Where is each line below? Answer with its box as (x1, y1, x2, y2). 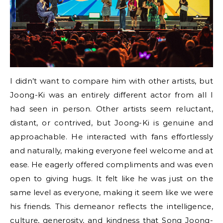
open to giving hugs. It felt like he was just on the (10, 174, 213, 184)
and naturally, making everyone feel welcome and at (10, 146, 213, 156)
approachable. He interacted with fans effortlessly (10, 132, 213, 142)
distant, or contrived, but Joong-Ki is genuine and (10, 118, 213, 128)
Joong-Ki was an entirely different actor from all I (10, 90, 213, 100)
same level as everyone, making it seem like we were (10, 188, 213, 198)
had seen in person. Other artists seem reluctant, (10, 104, 213, 114)
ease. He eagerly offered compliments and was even (10, 160, 213, 170)
